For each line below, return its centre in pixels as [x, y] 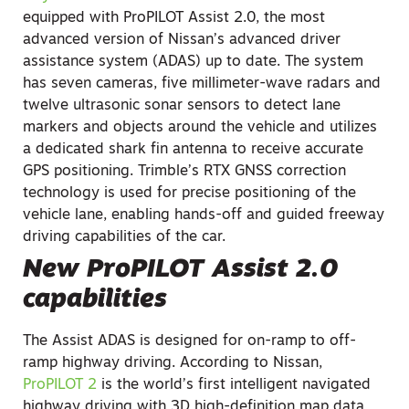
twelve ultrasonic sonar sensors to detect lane [182, 106]
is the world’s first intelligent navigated [234, 385]
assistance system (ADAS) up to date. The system [193, 62]
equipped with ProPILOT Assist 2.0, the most [174, 18]
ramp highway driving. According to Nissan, [173, 363]
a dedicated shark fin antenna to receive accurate [193, 150]
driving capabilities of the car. [124, 237]
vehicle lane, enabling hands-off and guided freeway [204, 215]
